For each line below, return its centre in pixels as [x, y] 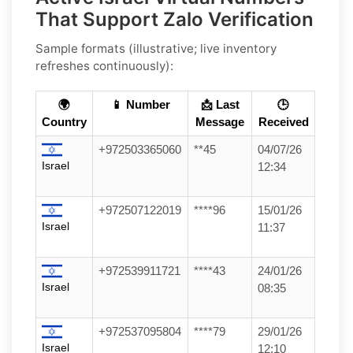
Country [64, 122]
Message [220, 122]
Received [283, 122]
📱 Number [140, 104]
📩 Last [220, 104]
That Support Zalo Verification [175, 19]
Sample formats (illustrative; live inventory [156, 48]
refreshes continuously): [104, 65]
